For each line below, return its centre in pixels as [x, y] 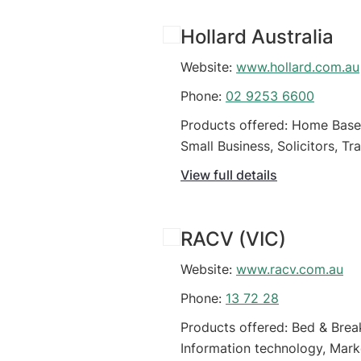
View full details [229, 175]
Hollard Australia [257, 37]
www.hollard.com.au [298, 67]
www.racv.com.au [290, 270]
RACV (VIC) [233, 239]
